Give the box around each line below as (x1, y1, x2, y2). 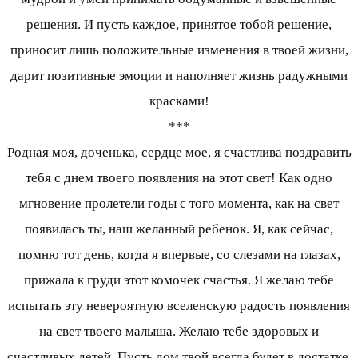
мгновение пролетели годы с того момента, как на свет (19, 196, 339, 212)
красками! (149, 93, 209, 109)
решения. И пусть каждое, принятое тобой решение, (26, 17, 332, 33)
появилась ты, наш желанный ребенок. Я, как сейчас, (25, 221, 333, 237)
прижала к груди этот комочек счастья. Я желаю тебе (24, 272, 334, 288)
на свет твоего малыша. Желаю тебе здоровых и (39, 324, 319, 340)
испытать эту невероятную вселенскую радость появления (8, 298, 350, 314)
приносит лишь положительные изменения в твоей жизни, (10, 42, 348, 58)
